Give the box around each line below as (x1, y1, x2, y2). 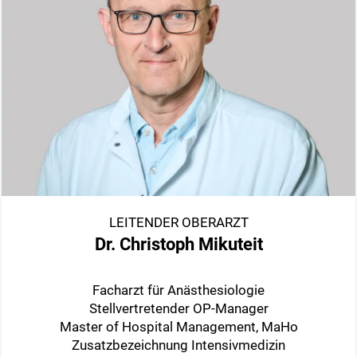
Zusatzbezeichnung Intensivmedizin (72, 337, 285, 354)
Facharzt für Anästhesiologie (92, 282, 265, 299)
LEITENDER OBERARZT (108, 214, 249, 231)
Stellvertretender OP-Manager (88, 300, 269, 317)
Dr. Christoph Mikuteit (94, 234, 263, 255)
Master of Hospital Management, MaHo (59, 319, 298, 335)
